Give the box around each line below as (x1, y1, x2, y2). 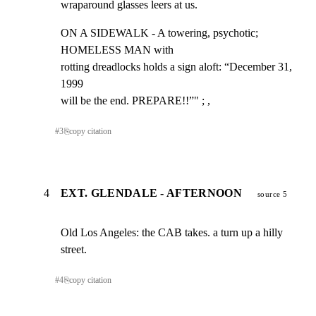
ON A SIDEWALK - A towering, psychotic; (61, 26, 258, 39)
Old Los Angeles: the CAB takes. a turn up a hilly (61, 226, 283, 239)
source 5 (257, 190, 288, 199)
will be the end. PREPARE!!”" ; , (61, 94, 210, 107)
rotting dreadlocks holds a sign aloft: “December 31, (61, 60, 292, 73)
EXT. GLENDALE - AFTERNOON (61, 187, 242, 200)
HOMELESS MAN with (61, 43, 174, 56)
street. (61, 243, 87, 256)
